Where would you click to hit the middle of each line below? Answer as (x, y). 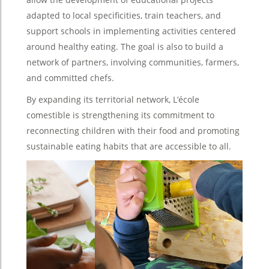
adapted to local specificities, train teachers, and (124, 15)
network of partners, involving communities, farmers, (133, 62)
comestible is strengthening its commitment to (120, 115)
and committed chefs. (70, 77)
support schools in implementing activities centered (131, 31)
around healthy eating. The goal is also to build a (125, 46)
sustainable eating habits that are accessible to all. (129, 146)
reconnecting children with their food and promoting (133, 130)
